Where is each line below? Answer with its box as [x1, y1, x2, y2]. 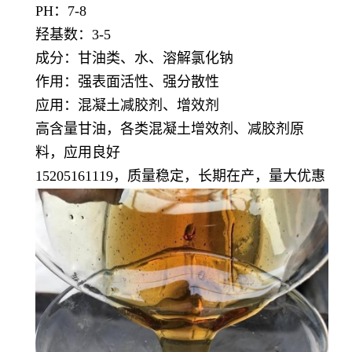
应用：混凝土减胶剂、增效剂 [35, 97, 219, 113]
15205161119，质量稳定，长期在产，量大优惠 [35, 168, 325, 184]
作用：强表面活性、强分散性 [35, 74, 219, 90]
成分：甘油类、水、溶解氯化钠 [35, 50, 233, 66]
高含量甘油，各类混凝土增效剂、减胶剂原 [35, 121, 304, 137]
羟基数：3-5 [35, 27, 111, 42]
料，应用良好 [35, 145, 120, 160]
